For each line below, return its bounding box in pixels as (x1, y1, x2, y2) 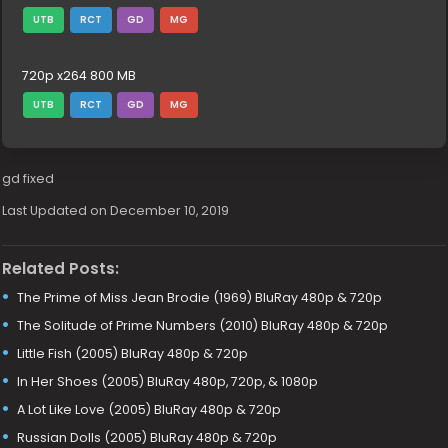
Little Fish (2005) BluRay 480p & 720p (17, 344, 249, 362)
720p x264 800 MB (22, 67, 137, 84)
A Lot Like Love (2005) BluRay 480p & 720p (17, 400, 282, 418)
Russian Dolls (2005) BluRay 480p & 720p (17, 428, 278, 446)
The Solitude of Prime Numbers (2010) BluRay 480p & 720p (17, 316, 389, 334)
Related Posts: (2, 257, 120, 279)
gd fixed (2, 170, 55, 187)
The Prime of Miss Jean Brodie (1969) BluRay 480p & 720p (17, 288, 383, 306)
